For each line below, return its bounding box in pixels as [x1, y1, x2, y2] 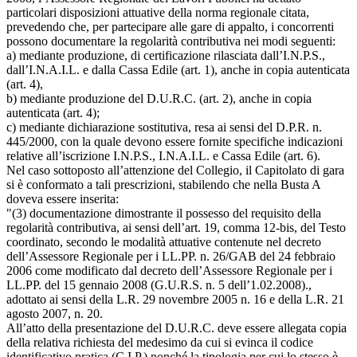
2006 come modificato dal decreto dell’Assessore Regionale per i [6, 263, 332, 277]
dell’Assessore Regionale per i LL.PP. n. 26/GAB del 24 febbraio [6, 249, 335, 263]
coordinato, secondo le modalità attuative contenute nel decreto [6, 234, 321, 249]
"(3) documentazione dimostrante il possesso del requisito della [6, 206, 321, 220]
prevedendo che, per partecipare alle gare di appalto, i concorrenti [6, 19, 334, 33]
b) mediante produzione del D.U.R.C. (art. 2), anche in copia [6, 91, 312, 105]
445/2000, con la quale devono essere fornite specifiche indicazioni [6, 134, 343, 148]
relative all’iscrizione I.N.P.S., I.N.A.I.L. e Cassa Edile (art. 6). [6, 148, 320, 163]
